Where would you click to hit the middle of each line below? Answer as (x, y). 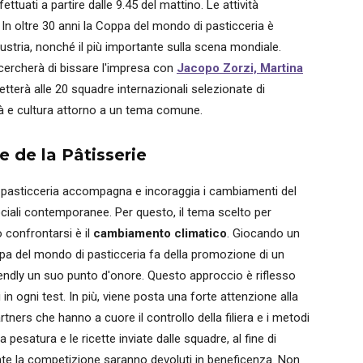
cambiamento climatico (160, 233)
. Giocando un (263, 233)
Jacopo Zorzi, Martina (240, 68)
